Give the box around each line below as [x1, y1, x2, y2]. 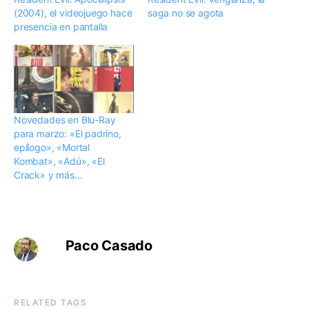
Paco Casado [65, 237, 152, 255]
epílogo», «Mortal [14, 141, 90, 154]
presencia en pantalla [14, 20, 108, 32]
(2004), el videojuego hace [14, 6, 132, 19]
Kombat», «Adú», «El [14, 155, 105, 168]
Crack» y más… [14, 169, 83, 181]
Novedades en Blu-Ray [14, 114, 116, 126]
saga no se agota [148, 6, 224, 19]
